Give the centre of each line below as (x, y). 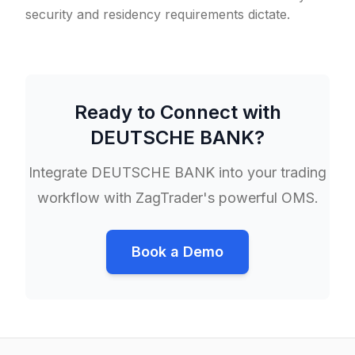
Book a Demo (177, 252)
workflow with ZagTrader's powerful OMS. (177, 198)
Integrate (60, 172)
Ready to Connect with (177, 112)
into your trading (271, 172)
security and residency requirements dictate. (158, 14)
